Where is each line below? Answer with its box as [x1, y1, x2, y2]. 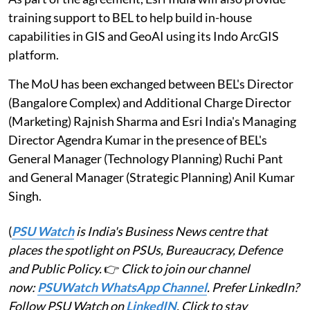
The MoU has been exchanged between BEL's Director [8, 75, 293, 91]
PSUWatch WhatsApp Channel [37, 279, 207, 295]
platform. [8, 46, 59, 62]
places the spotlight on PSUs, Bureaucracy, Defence [8, 241, 282, 257]
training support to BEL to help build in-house [8, 9, 252, 25]
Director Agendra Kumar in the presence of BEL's [8, 131, 267, 147]
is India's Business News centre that [74, 223, 268, 239]
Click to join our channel [121, 260, 250, 276]
